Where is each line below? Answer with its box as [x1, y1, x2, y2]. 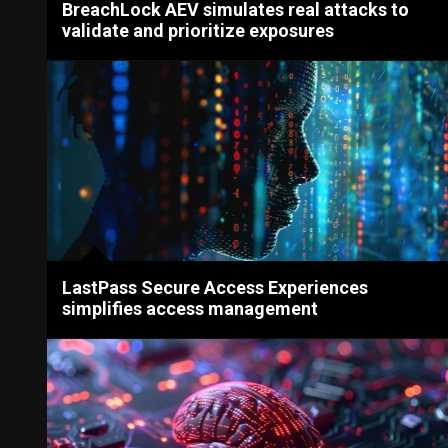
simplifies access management [62, 297, 319, 319]
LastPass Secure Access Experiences [62, 276, 369, 298]
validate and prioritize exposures [62, 19, 335, 41]
